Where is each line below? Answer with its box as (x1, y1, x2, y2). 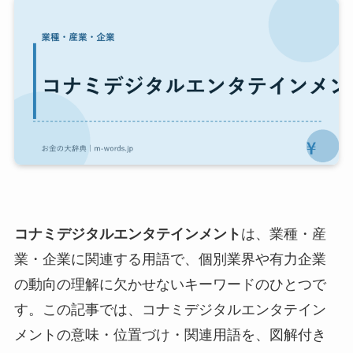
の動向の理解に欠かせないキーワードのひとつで (13, 277, 326, 293)
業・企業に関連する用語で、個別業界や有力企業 (13, 251, 326, 268)
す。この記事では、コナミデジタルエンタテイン (13, 302, 326, 318)
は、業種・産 (240, 226, 326, 243)
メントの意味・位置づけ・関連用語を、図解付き (13, 327, 326, 344)
